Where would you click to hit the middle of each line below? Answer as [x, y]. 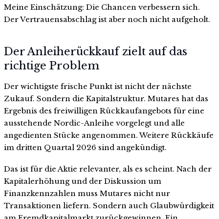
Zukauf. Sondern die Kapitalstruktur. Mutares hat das [106, 98]
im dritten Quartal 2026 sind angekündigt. [85, 147]
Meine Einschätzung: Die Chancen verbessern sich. [102, 7]
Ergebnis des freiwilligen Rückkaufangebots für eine [104, 110]
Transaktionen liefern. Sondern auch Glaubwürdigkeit [109, 205]
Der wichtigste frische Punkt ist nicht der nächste [98, 86]
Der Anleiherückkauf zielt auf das [96, 51]
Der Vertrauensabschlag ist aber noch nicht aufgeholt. [107, 20]
